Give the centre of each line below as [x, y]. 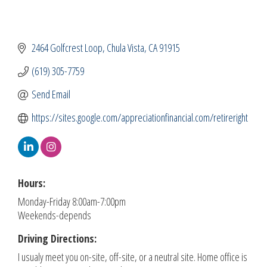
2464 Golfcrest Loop [67, 48]
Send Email [51, 94]
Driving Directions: [57, 239]
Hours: [32, 183]
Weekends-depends [55, 215]
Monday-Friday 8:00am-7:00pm [72, 202]
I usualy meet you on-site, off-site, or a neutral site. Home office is [133, 257]
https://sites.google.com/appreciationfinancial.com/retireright [139, 118]
